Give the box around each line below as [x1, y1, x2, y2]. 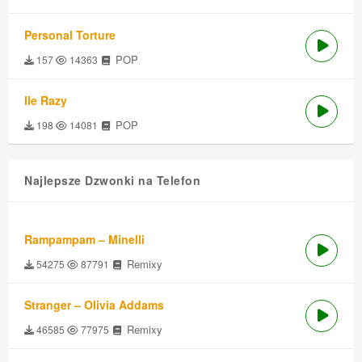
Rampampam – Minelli [24, 231, 145, 247]
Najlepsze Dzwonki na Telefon [24, 172, 200, 188]
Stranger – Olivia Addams [24, 297, 164, 313]
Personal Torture [24, 27, 116, 43]
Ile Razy [24, 92, 67, 108]
